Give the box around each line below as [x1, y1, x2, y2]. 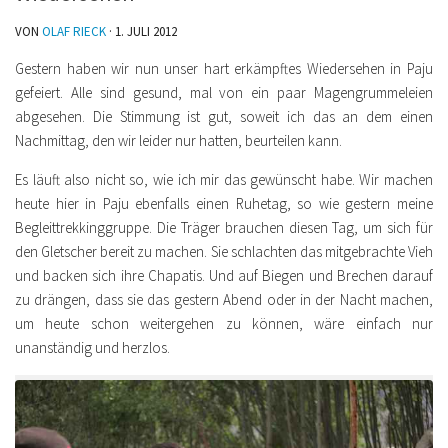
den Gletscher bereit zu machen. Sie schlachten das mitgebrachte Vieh [15, 242, 433, 261]
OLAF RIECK [42, 23, 106, 40]
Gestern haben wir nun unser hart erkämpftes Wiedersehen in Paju [15, 59, 433, 78]
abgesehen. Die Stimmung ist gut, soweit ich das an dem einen [15, 107, 433, 126]
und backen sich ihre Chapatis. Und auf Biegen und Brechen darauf [15, 266, 433, 285]
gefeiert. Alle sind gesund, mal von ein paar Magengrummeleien [15, 83, 433, 102]
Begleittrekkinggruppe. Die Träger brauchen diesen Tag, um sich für [15, 218, 433, 237]
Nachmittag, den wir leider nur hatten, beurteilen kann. [15, 131, 342, 150]
